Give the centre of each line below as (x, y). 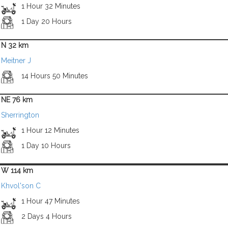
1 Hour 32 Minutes (51, 6)
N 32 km (15, 45)
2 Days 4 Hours (46, 216)
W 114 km (17, 170)
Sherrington (20, 115)
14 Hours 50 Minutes (54, 76)
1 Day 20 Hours (46, 21)
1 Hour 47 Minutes (50, 201)
